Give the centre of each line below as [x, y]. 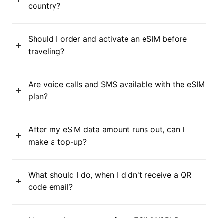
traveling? [46, 51]
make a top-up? [57, 141]
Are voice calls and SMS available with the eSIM [117, 84]
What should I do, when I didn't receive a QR [110, 174]
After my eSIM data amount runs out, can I [106, 129]
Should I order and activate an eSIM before [108, 39]
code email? [50, 187]
